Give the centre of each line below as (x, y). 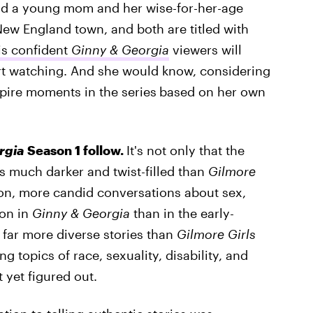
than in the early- (182, 213)
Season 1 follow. (75, 150)
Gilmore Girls (216, 234)
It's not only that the (185, 150)
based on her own (212, 92)
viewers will (205, 50)
